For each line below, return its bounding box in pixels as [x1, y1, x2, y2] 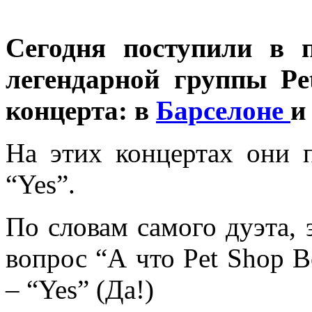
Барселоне [156, 95, 290, 126]
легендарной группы [6, 64, 281, 95]
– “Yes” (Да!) [6, 274, 154, 305]
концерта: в [6, 95, 156, 126]
